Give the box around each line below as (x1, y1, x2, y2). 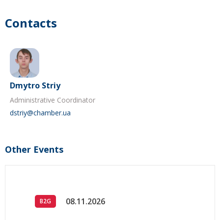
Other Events (5, 143, 63, 156)
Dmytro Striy (10, 80, 60, 91)
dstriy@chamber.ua (10, 108, 71, 118)
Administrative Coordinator (10, 95, 95, 105)
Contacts (5, 15, 57, 31)
